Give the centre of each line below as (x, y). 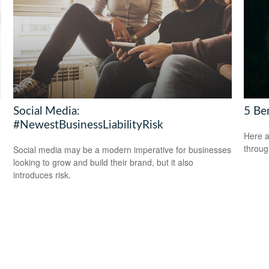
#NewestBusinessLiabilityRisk (89, 125)
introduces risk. (42, 174)
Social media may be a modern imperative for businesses (122, 149)
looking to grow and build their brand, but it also (104, 162)
